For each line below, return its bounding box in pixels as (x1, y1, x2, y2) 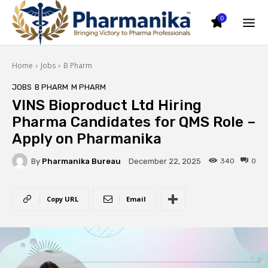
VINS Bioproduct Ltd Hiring (12, 97, 202, 114)
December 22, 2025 (129, 157, 201, 166)
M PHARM (71, 83, 106, 92)
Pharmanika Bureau (42, 156, 121, 166)
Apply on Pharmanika (12, 130, 162, 147)
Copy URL (47, 194, 78, 203)
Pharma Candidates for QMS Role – (12, 114, 256, 130)
